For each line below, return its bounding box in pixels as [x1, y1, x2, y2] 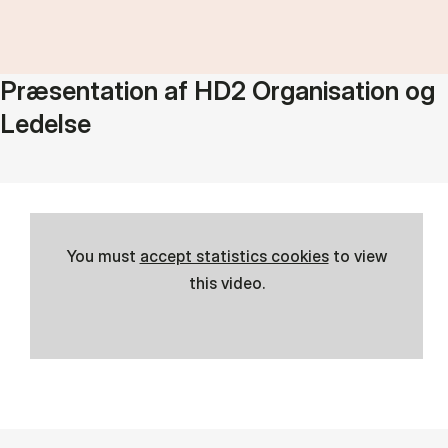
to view [328, 246, 387, 266]
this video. [188, 273, 265, 293]
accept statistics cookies [139, 246, 329, 266]
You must [66, 246, 140, 266]
